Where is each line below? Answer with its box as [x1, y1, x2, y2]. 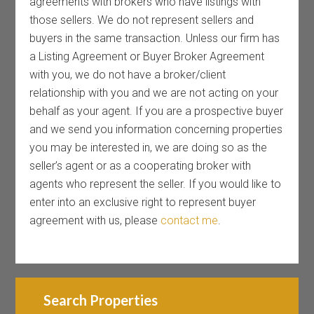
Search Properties [43, 292, 158, 308]
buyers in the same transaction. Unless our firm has [29, 32, 280, 45]
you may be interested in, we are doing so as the [29, 141, 268, 154]
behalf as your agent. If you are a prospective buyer [29, 104, 284, 118]
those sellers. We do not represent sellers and [29, 13, 254, 27]
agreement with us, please [29, 214, 161, 227]
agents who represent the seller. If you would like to [29, 177, 282, 191]
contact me [161, 214, 219, 227]
